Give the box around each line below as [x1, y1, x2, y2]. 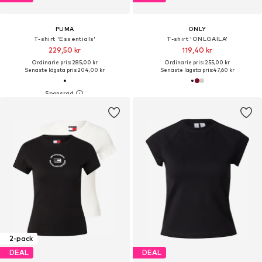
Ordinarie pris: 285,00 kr [32, 58, 98, 65]
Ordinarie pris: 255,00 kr [164, 58, 230, 65]
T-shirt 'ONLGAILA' [167, 35, 228, 42]
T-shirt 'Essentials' [33, 35, 96, 42]
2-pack [9, 234, 33, 243]
